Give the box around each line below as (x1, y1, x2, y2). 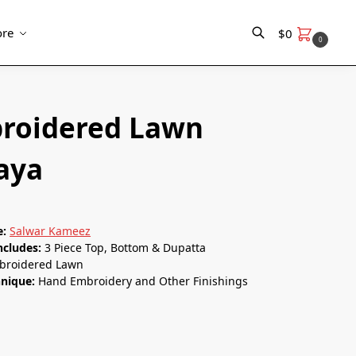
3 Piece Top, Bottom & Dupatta (44, 239, 207, 255)
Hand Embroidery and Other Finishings (38, 273, 249, 288)
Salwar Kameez (10, 222, 91, 238)
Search (40, 74, 73, 87)
